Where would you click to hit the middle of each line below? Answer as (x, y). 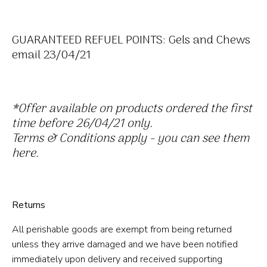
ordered (186, 109)
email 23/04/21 (52, 55)
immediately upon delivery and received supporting (117, 259)
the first (230, 109)
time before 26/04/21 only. (84, 124)
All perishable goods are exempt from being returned (122, 229)
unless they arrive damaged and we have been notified (125, 244)
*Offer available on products (89, 109)
